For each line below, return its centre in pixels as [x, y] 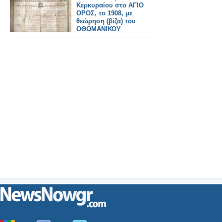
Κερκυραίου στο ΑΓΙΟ [110, 5]
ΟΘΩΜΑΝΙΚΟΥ [99, 29]
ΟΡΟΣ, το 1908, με [104, 13]
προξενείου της [100, 37]
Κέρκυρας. [92, 45]
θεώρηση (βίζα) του [106, 21]
